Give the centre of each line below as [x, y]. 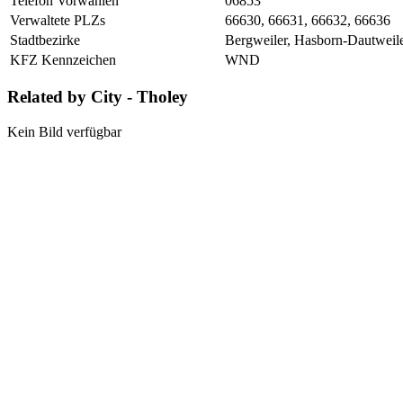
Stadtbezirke [45, 40]
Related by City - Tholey [98, 97]
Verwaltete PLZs [58, 20]
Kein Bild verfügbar [64, 132]
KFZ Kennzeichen [63, 59]
